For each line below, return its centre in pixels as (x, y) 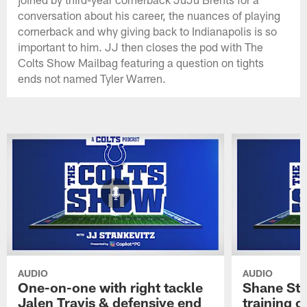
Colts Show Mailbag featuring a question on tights (141, 63)
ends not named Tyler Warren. (92, 78)
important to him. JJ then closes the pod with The (141, 47)
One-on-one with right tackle (111, 287)
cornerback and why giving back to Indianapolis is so (148, 31)
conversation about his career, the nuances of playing (149, 15)
